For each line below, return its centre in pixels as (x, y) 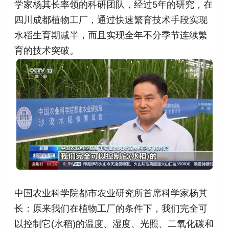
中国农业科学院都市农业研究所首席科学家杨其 (111, 193)
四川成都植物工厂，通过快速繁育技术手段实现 (111, 20)
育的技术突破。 (47, 50)
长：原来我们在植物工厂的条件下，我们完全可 (111, 208)
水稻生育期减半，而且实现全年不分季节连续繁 (111, 35)
